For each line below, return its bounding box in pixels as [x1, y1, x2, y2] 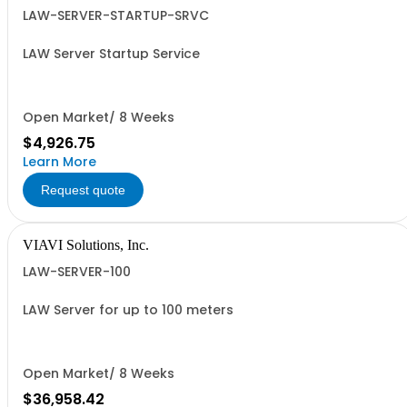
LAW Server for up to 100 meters [23, 301, 233, 319]
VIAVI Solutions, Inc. [23, 237, 149, 253]
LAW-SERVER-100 [23, 263, 131, 281]
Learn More [23, 153, 96, 171]
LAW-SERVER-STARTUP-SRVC [23, 6, 209, 25]
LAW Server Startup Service [23, 45, 200, 63]
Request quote [41, 183, 125, 197]
